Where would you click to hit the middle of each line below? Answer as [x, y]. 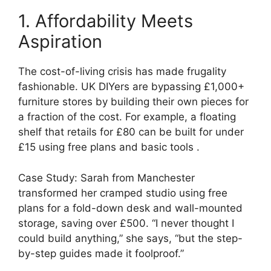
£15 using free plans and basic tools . [109, 147]
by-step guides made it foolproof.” [101, 253]
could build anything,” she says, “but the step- [130, 238]
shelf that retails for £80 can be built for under [131, 132]
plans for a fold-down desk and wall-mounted [130, 208]
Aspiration [60, 42]
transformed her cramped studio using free [123, 193]
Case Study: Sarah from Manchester [106, 178]
